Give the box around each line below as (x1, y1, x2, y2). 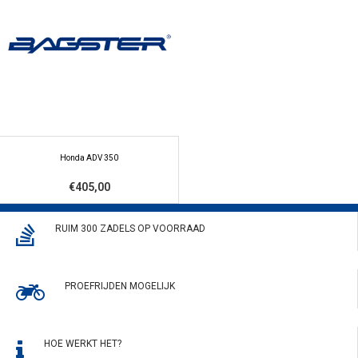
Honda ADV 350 (60, 153, 118, 162)
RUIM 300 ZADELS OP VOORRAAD (55, 222, 205, 234)
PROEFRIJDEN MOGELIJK (65, 280, 175, 292)
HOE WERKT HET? (44, 337, 121, 349)
